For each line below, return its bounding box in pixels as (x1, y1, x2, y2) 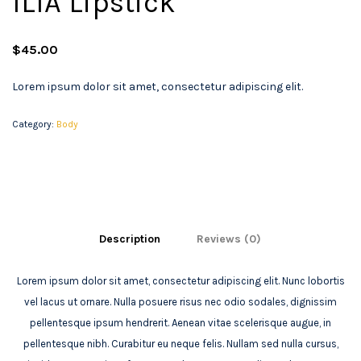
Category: (12, 118, 56, 131)
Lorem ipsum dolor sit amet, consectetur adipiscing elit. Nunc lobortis (16, 275, 345, 288)
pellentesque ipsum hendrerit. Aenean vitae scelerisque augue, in (30, 317, 331, 330)
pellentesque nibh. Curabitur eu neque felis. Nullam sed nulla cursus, (23, 338, 338, 351)
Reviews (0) (196, 232, 261, 247)
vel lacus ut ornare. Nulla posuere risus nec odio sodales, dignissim (24, 296, 337, 309)
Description (98, 232, 160, 247)
